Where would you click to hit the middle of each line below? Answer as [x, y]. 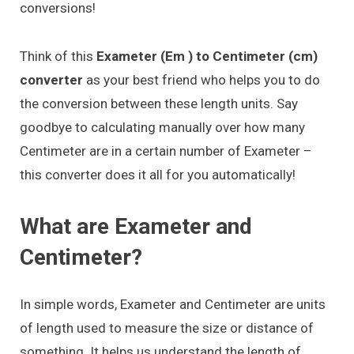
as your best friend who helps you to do [201, 79]
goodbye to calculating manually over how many [162, 127]
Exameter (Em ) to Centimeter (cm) [207, 56]
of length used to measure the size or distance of [167, 328]
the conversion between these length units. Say [159, 103]
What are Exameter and [136, 226]
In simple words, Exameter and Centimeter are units [173, 304]
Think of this [58, 56]
